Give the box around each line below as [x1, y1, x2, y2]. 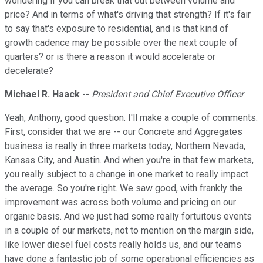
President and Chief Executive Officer [92, 89, 244, 100]
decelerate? [5, 65, 53, 77]
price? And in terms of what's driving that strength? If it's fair [5, 9, 251, 21]
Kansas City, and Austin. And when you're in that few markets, [5, 154, 254, 166]
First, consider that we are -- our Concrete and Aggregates [5, 126, 242, 138]
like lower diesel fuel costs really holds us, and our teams [5, 239, 241, 251]
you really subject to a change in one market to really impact [5, 168, 248, 180]
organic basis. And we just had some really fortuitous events [5, 211, 252, 222]
